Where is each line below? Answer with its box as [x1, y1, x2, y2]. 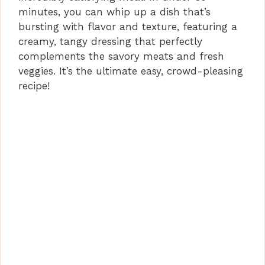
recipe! [18, 79, 50, 92]
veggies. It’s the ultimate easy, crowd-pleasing [18, 64, 243, 77]
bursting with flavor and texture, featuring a [18, 20, 237, 33]
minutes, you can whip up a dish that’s [18, 5, 211, 18]
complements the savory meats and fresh [18, 50, 224, 62]
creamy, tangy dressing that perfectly [18, 35, 202, 47]
